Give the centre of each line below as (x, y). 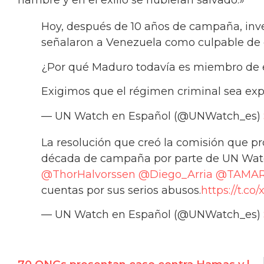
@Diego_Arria (176, 174)
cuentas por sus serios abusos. (121, 190)
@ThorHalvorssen (88, 174)
